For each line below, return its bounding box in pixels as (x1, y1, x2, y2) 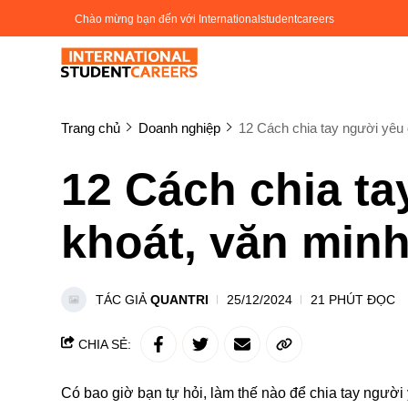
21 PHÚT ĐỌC (311, 292, 395, 307)
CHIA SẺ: (75, 337, 131, 352)
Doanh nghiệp (138, 120, 220, 136)
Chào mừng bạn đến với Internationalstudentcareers (75, 13, 334, 25)
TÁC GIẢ (96, 292, 150, 307)
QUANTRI (150, 292, 209, 307)
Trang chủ (61, 120, 120, 136)
